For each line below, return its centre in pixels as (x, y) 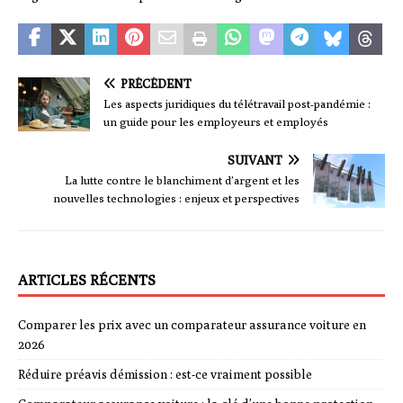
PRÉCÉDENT (156, 84)
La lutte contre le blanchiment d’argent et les (182, 180)
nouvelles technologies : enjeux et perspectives (176, 198)
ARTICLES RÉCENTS (87, 281)
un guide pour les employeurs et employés (216, 122)
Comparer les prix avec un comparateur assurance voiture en (192, 325)
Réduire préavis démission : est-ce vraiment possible (165, 375)
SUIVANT (255, 161)
